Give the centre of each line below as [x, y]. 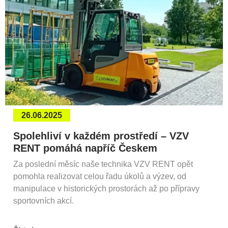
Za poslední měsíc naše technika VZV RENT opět [103, 164]
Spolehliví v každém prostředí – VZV [101, 136]
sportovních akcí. [44, 201]
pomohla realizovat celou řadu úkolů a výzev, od [100, 176]
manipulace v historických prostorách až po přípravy [106, 188]
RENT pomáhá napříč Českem [85, 148]
